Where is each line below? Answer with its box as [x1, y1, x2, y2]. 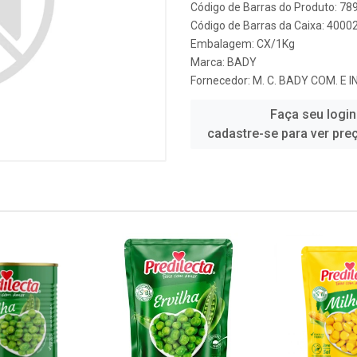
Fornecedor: [190, 74, 253, 87]
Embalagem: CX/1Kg [190, 37, 295, 50]
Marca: [190, 56, 227, 69]
